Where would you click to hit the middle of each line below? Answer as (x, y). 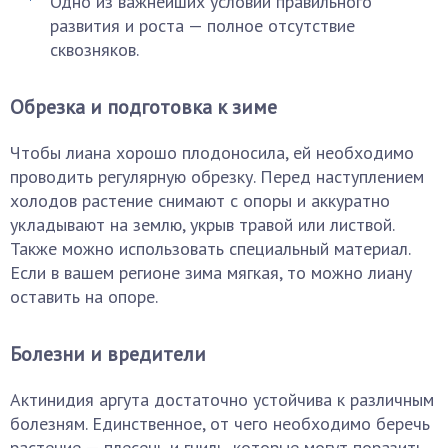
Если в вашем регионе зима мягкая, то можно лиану (211, 272)
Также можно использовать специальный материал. (210, 248)
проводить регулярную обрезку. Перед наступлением (217, 176)
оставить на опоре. (84, 296)
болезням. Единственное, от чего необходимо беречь (220, 423)
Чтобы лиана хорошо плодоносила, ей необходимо (212, 152)
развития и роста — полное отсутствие (202, 25)
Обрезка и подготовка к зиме (143, 107)
